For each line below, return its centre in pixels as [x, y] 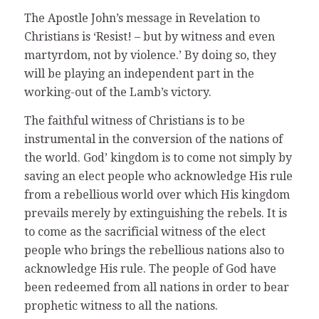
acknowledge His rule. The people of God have [150, 268]
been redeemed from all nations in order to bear [156, 287]
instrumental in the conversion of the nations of [153, 139]
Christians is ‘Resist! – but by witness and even [149, 37]
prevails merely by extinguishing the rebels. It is [155, 213]
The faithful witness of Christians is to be [134, 120]
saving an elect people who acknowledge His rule [158, 176]
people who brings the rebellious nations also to [154, 250]
